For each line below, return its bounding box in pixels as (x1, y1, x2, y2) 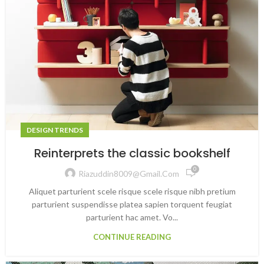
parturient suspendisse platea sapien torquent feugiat (32, 199, 232, 209)
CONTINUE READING (93, 232, 171, 242)
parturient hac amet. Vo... (86, 212, 178, 222)
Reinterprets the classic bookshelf (34, 145, 230, 161)
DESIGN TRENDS (27, 126, 83, 134)
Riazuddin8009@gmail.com (78, 168, 179, 179)
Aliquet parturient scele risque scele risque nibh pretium (28, 186, 236, 196)
